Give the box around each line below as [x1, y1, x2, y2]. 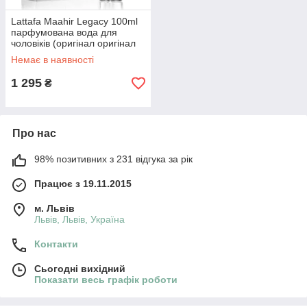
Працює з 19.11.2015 [34, 178, 132, 189]
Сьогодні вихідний [34, 263, 125, 274]
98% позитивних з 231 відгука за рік [34, 153, 193, 164]
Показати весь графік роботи [34, 274, 177, 285]
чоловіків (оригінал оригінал [11, 38, 136, 49]
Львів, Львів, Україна [34, 214, 125, 225]
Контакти [34, 238, 78, 249]
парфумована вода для [11, 27, 117, 38]
